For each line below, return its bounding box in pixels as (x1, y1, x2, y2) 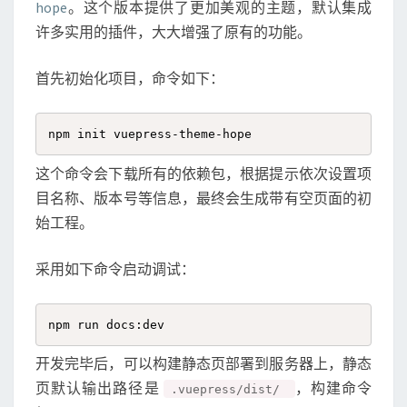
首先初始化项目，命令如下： (35, 69, 224, 87)
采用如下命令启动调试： (35, 259, 195, 278)
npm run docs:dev (48, 317, 164, 332)
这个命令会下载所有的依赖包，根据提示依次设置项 (35, 164, 372, 183)
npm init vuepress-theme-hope (48, 127, 252, 141)
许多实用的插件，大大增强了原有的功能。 (35, 23, 312, 41)
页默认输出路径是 (35, 379, 164, 397)
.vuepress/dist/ (170, 382, 288, 396)
